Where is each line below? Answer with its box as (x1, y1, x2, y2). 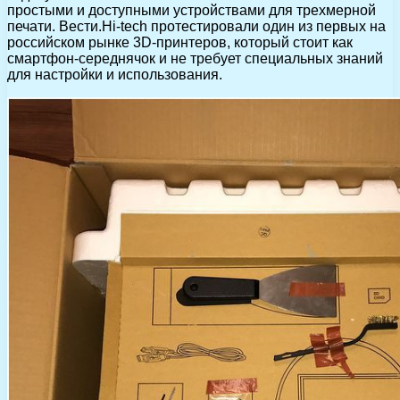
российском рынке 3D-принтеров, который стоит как (7, 34, 353, 50)
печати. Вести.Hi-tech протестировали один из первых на (7, 18, 386, 34)
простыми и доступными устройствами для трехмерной (7, 2, 376, 18)
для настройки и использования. (7, 66, 222, 82)
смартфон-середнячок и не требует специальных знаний (7, 50, 383, 66)
